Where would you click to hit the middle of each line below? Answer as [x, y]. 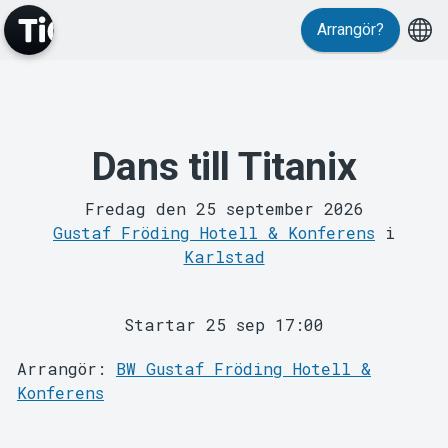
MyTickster [224, 205]
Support [224, 409]
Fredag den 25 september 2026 [224, 208]
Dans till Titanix [224, 167]
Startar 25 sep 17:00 [224, 324]
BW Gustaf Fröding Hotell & [243, 368]
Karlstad [224, 256]
